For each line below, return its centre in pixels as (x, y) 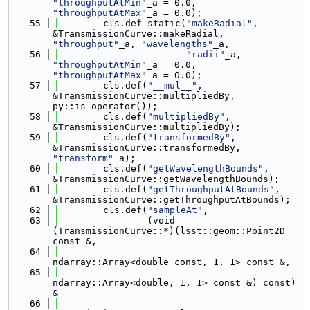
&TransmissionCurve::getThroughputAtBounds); (172, 200)
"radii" (206, 54)
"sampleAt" (175, 210)
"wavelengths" (177, 44)
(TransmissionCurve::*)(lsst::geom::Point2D (169, 231)
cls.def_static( (122, 23)
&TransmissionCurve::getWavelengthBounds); (166, 179)
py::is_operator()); (105, 106)
